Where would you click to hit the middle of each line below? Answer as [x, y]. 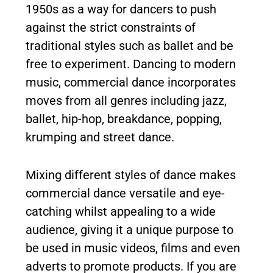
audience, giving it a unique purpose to [129, 230]
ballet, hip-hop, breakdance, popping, [124, 119]
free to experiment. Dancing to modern [131, 64]
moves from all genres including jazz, [126, 101]
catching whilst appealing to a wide [121, 211]
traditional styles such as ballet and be [129, 46]
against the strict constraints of [111, 27]
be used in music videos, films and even [133, 248]
